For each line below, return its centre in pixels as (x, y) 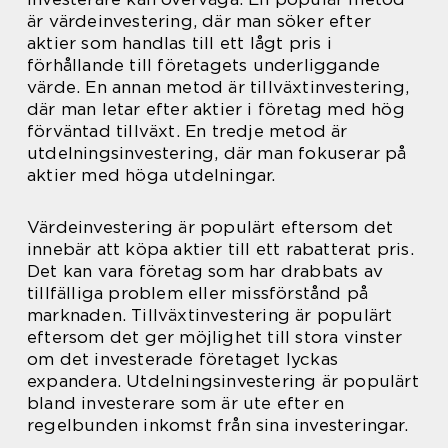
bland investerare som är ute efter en (186, 403)
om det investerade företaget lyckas (183, 359)
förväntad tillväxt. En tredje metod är (187, 131)
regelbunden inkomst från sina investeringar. (217, 425)
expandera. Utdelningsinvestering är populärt (223, 381)
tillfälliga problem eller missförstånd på (198, 293)
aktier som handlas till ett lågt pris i (179, 43)
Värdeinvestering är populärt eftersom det (210, 227)
